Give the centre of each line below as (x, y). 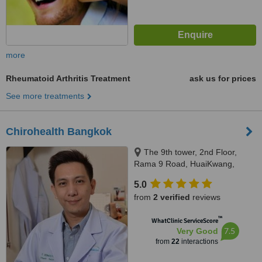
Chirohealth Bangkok (59, 132)
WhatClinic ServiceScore (185, 221)
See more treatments (45, 96)
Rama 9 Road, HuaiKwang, (184, 164)
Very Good (197, 231)
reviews (205, 197)
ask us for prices (223, 78)
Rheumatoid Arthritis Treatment (68, 78)
